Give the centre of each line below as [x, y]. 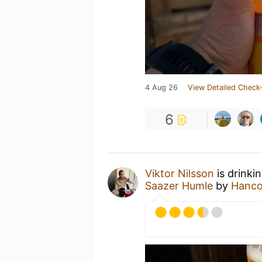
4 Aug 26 [161, 87]
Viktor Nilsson [180, 173]
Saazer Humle [179, 186]
